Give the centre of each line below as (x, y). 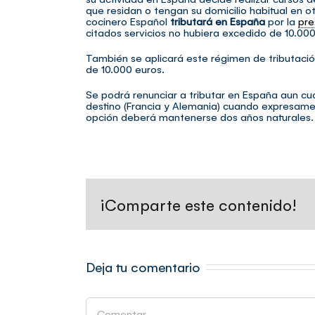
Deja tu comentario (143, 266)
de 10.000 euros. (125, 69)
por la (282, 21)
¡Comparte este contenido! (198, 204)
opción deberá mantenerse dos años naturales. (200, 117)
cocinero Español (128, 21)
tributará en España (218, 21)
